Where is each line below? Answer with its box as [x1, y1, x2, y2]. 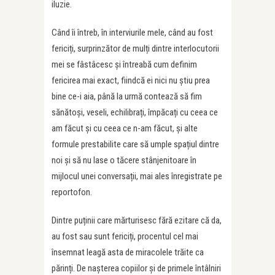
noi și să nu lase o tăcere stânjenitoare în [52, 154, 196, 166]
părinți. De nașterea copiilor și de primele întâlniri [52, 262, 221, 274]
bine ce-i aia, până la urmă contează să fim [52, 90, 202, 102]
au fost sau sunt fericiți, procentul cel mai [52, 230, 198, 242]
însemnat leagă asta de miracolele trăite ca [52, 246, 204, 258]
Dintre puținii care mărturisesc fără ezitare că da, [52, 214, 222, 226]
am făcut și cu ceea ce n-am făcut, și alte [52, 122, 198, 134]
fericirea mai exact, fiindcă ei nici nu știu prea [52, 74, 210, 86]
